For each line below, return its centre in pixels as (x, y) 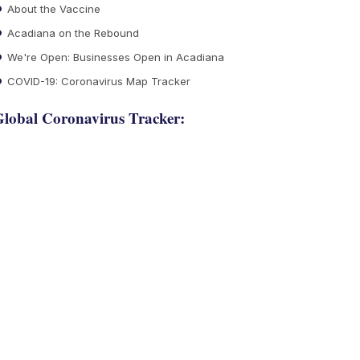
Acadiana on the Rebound (72, 33)
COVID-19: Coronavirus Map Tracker (97, 81)
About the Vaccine (52, 8)
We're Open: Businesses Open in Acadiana (114, 57)
